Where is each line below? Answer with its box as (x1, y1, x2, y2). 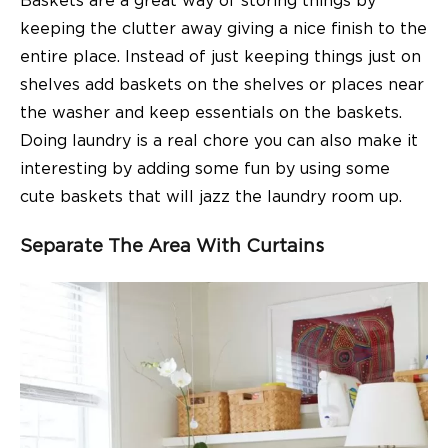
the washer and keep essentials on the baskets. (20, 104, 402, 121)
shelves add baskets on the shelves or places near (20, 76, 424, 93)
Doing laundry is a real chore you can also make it (20, 132, 418, 149)
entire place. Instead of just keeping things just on (20, 48, 421, 65)
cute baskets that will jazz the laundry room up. (20, 188, 402, 205)
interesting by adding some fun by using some (20, 160, 390, 177)
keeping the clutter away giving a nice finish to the (20, 20, 427, 37)
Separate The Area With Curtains (20, 237, 324, 257)
